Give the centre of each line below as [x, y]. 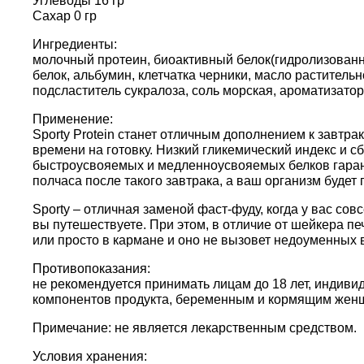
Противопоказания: [91, 269]
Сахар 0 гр [65, 16]
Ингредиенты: [75, 44]
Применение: [73, 119]
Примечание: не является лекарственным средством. [195, 328]
